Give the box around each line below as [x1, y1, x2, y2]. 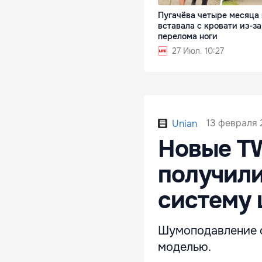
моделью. [158, 239, 211, 254]
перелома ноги [158, 30, 218, 42]
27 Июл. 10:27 [172, 45, 224, 56]
